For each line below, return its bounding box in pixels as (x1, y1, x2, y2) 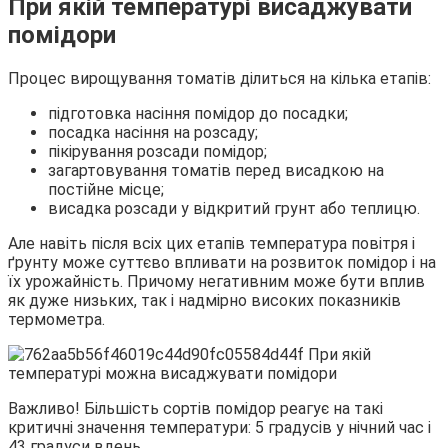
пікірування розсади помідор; (48, 142, 267, 162)
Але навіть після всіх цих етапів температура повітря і (8, 234, 415, 254)
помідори (8, 21, 116, 50)
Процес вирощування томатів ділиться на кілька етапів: (8, 69, 431, 89)
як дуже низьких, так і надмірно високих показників (8, 291, 401, 311)
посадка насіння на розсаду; (48, 123, 258, 143)
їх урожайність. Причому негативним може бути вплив (8, 272, 425, 292)
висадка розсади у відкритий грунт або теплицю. (48, 199, 420, 219)
